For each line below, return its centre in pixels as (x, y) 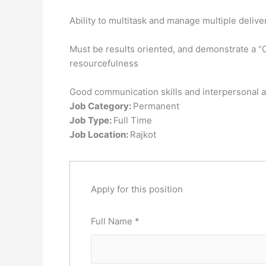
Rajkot (143, 134)
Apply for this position (137, 189)
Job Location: (100, 134)
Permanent (156, 106)
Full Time (133, 120)
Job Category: (101, 106)
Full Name (113, 221)
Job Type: (91, 120)
